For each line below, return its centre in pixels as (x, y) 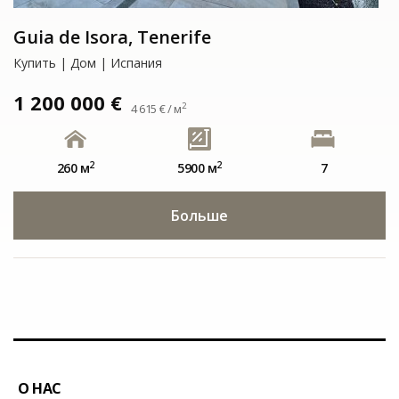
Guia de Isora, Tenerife (112, 37)
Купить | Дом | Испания (88, 63)
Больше (199, 216)
